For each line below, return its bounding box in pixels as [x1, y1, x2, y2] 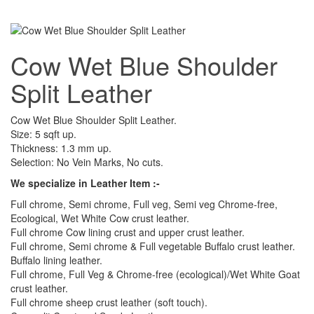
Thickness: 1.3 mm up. [11, 141, 111, 156]
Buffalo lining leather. [11, 253, 102, 268]
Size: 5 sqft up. [11, 127, 76, 142]
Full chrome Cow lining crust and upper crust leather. [11, 225, 245, 240]
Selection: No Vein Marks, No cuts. [11, 155, 163, 170]
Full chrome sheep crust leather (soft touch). [11, 295, 207, 310]
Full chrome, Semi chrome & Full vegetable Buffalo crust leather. [11, 239, 295, 254]
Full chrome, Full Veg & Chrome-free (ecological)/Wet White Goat [11, 267, 300, 282]
